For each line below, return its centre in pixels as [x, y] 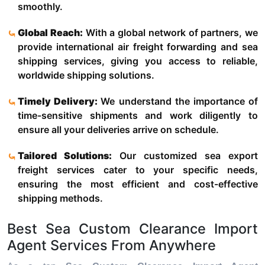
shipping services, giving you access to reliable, [138, 61]
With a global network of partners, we [170, 33]
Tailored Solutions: [65, 156]
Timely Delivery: [59, 101]
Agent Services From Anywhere [112, 245]
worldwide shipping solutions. [86, 75]
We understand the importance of [180, 101]
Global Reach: [50, 33]
